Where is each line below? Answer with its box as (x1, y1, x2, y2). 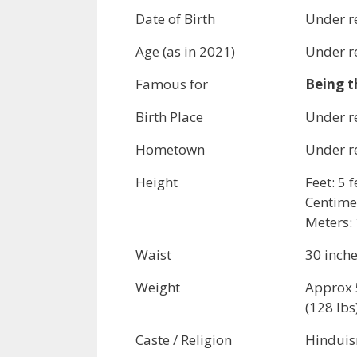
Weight (135, 277, 180, 296)
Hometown (135, 139, 205, 159)
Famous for (135, 74, 208, 93)
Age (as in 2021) (135, 41, 235, 61)
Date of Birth (135, 9, 215, 28)
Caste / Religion (135, 330, 232, 349)
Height (135, 172, 178, 191)
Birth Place (135, 107, 203, 126)
